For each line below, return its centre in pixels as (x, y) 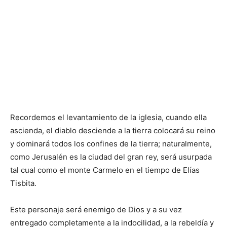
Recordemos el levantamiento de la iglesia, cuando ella (108, 118)
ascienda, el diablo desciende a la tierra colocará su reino (113, 131)
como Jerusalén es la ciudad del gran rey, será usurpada (111, 157)
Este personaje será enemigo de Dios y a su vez (96, 210)
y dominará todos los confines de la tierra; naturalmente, (111, 144)
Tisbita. (23, 183)
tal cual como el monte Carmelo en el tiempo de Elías (105, 170)
